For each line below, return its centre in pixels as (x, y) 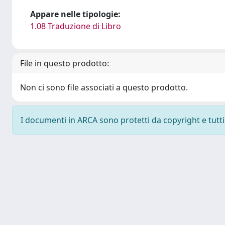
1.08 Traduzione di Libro (76, 26)
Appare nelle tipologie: (75, 14)
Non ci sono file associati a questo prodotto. (104, 87)
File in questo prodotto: (65, 63)
